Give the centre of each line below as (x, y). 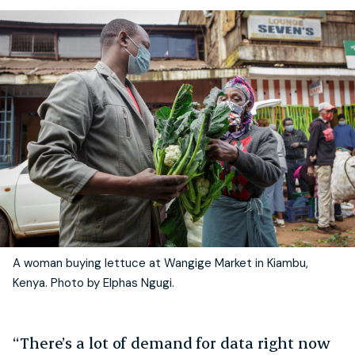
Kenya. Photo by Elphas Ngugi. (94, 282)
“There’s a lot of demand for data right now (172, 342)
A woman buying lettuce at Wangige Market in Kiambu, (160, 263)
